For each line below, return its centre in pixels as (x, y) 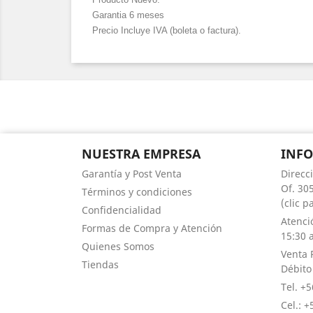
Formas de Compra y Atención (152, 228)
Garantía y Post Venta (132, 174)
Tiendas (100, 264)
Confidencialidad (122, 210)
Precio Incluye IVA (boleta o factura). (167, 30)
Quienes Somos (118, 246)
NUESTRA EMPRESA (141, 154)
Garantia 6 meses (128, 15)
